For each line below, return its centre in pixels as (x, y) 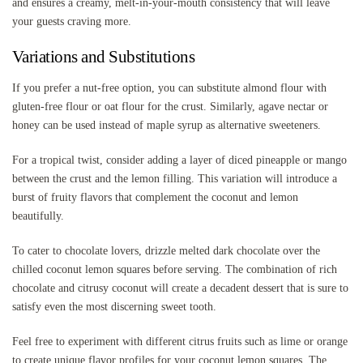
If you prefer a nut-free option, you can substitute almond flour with (169, 88)
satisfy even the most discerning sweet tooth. (114, 307)
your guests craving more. (72, 22)
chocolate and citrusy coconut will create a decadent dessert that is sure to (180, 288)
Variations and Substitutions (104, 57)
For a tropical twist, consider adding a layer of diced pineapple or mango (179, 160)
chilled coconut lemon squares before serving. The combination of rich (175, 270)
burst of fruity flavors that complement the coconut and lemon (155, 198)
